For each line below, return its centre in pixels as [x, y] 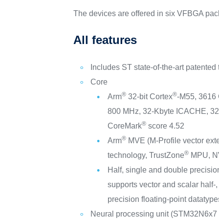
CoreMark [125, 126]
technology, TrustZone [146, 155]
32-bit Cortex [150, 97]
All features [105, 40]
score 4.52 [165, 126]
